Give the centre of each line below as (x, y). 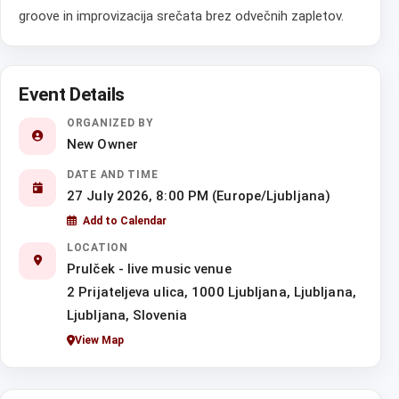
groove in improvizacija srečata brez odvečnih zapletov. (181, 16)
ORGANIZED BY (110, 123)
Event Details (72, 95)
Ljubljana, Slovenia (127, 316)
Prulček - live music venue (149, 269)
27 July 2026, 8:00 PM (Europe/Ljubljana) (199, 196)
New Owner (102, 145)
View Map (99, 341)
